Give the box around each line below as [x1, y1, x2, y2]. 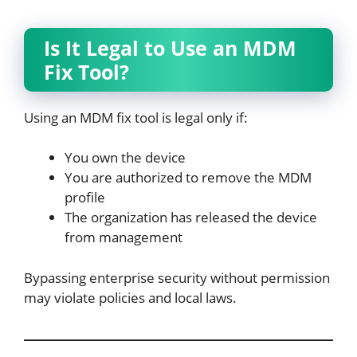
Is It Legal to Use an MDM [44, 33, 296, 61]
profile [65, 188, 105, 206]
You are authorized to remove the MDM [65, 168, 312, 186]
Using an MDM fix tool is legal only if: [24, 108, 248, 127]
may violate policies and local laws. [24, 288, 237, 307]
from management [65, 228, 182, 246]
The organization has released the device [65, 208, 317, 226]
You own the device [65, 148, 186, 167]
